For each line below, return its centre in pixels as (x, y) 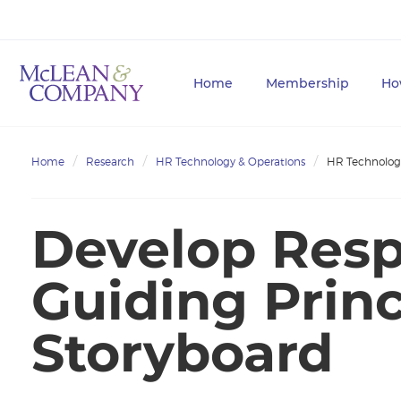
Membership (307, 83)
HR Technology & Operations (230, 161)
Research (110, 161)
